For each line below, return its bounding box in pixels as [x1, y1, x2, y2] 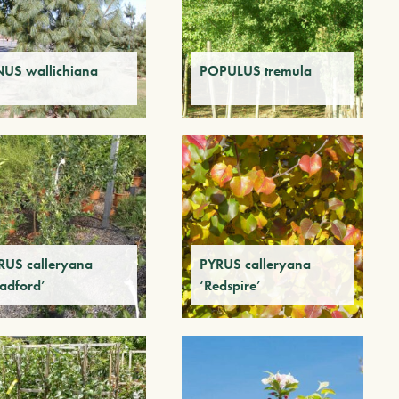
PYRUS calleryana [199, 254, 311, 273]
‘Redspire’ [199, 275, 261, 295]
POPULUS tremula [199, 61, 312, 81]
